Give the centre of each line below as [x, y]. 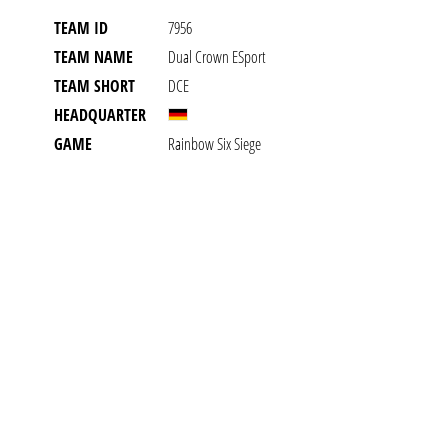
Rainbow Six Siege [214, 144]
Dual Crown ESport [217, 57]
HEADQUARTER [100, 115]
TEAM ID [81, 28]
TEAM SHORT [94, 86]
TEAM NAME [93, 57]
